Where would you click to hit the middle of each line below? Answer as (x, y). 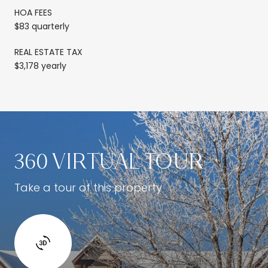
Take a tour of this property (88, 187)
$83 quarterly (42, 26)
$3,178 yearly (40, 66)
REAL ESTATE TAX (48, 52)
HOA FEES (33, 12)
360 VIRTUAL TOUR (109, 162)
